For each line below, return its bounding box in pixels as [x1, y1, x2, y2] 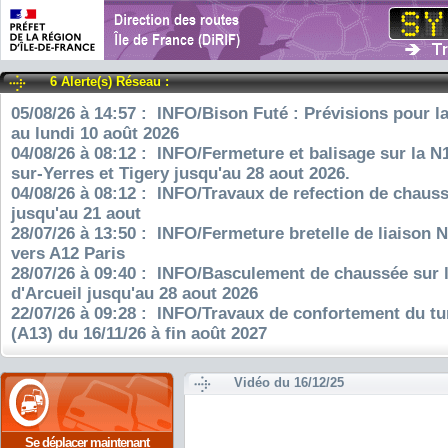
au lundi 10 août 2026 [11, 124, 179, 143]
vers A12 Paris [11, 244, 125, 263]
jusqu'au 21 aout [11, 204, 141, 223]
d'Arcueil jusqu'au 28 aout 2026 [11, 284, 258, 303]
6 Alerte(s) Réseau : [50, 74, 169, 89]
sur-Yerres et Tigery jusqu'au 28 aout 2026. [11, 164, 350, 183]
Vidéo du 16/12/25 [234, 375, 344, 390]
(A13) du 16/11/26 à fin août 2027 [11, 324, 267, 343]
